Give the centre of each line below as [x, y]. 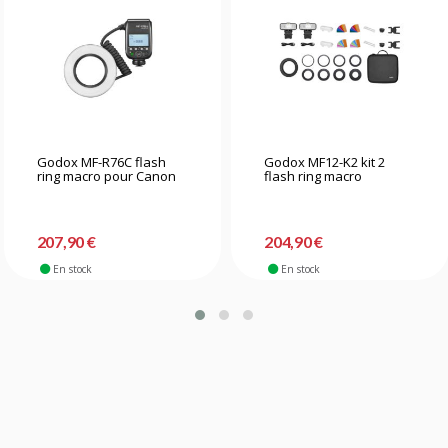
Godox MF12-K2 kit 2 [325, 161]
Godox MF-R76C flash [101, 161]
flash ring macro [313, 175]
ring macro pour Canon [106, 175]
